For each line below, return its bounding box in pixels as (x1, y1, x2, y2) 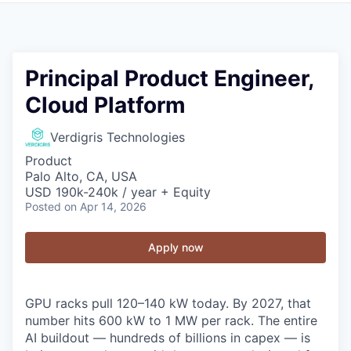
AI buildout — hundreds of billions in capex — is (25, 330, 310, 346)
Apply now (147, 241, 204, 254)
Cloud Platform (25, 92, 186, 118)
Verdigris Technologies (50, 129, 185, 145)
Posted (25, 200, 61, 213)
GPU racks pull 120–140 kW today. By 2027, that (25, 295, 311, 311)
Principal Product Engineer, (25, 65, 313, 92)
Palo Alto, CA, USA (25, 168, 137, 184)
